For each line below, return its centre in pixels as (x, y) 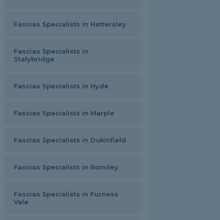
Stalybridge (34, 59)
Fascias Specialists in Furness (66, 194)
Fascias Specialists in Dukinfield (70, 140)
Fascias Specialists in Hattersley (70, 24)
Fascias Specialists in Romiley (66, 167)
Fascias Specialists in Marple (64, 113)
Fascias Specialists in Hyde (61, 86)
